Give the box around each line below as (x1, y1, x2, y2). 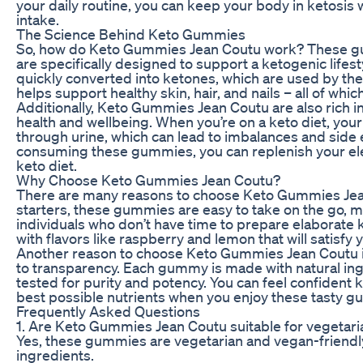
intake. (16, 10, 59, 28)
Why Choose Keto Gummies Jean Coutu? (16, 170, 280, 189)
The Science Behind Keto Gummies (16, 24, 246, 43)
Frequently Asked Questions (16, 301, 200, 320)
